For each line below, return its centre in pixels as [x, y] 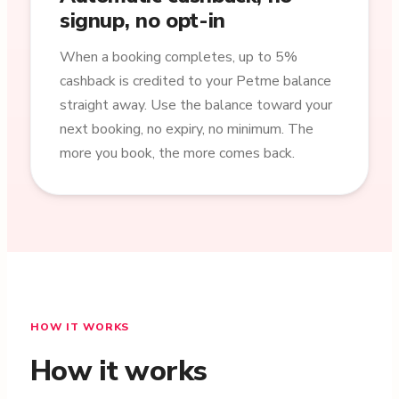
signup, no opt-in [142, 20]
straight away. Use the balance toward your [195, 105]
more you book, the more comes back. [177, 153]
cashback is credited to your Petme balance [195, 81]
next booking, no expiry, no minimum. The [186, 129]
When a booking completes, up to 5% [178, 57]
